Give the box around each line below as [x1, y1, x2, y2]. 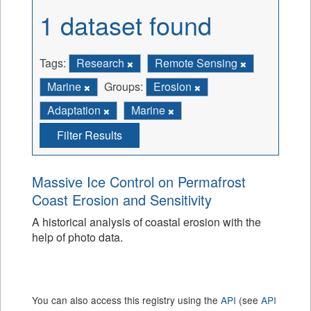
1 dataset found [40, 7, 212, 42]
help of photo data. [32, 229, 123, 245]
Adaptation [47, 102, 103, 118]
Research [76, 55, 127, 71]
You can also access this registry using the [32, 293, 221, 307]
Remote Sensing [155, 55, 240, 71]
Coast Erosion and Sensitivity [32, 190, 212, 210]
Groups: [104, 78, 143, 94]
